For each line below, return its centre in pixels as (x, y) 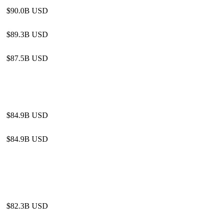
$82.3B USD (28, 206)
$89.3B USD (28, 34)
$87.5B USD (28, 58)
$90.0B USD (28, 11)
